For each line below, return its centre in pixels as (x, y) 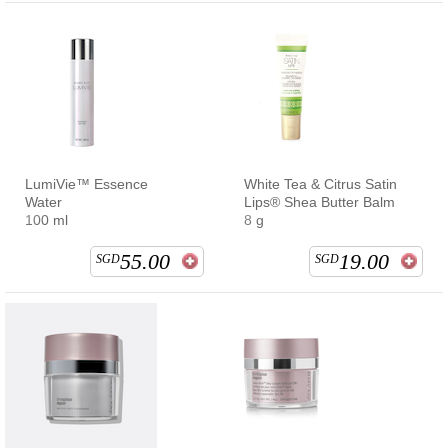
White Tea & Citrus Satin (320, 183)
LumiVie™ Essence (86, 183)
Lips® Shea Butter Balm (319, 201)
